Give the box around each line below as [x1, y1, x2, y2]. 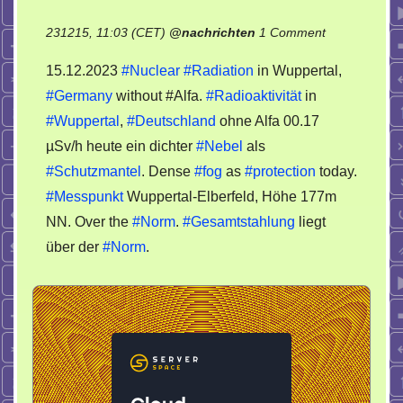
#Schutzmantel [46, 164, 141, 179]
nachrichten [182, 25, 255, 40]
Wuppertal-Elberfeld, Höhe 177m [123, 189, 336, 204]
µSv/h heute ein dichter [46, 139, 196, 154]
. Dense [141, 164, 194, 179]
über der [46, 239, 103, 255]
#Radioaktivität [206, 88, 301, 103]
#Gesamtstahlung [183, 214, 295, 229]
